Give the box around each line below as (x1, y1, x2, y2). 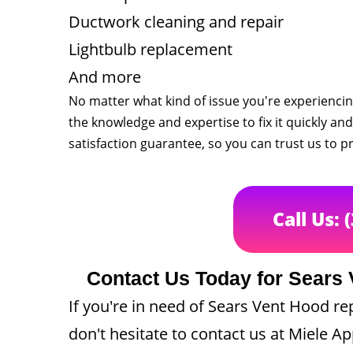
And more (69, 66, 141, 87)
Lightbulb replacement (69, 39, 232, 60)
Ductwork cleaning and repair (69, 11, 284, 32)
